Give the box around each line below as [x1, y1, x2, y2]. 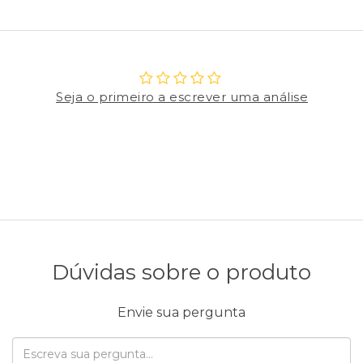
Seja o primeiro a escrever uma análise [56, 88, 308, 105]
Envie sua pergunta [117, 304, 246, 320]
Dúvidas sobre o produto [52, 258, 311, 285]
